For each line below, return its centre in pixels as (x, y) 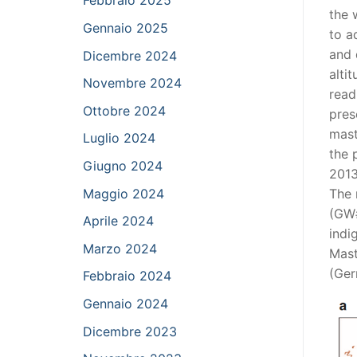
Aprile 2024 (118, 221)
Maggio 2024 (124, 193)
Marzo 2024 (120, 248)
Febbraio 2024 (127, 276)
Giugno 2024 (123, 165)
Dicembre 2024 (130, 55)
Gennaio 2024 (126, 303)
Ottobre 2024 (124, 110)
